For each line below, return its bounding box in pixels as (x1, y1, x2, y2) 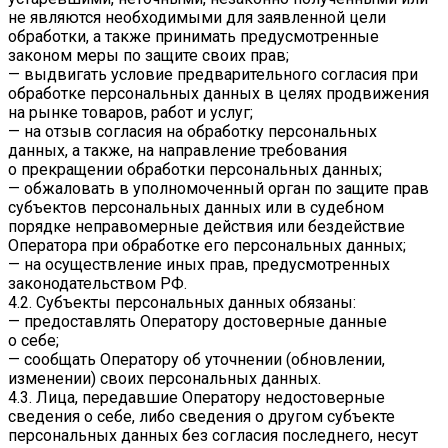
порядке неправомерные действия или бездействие (8, 217, 405, 237)
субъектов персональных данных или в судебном (8, 198, 384, 218)
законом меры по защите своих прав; (8, 46, 289, 66)
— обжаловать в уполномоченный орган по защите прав (8, 179, 429, 199)
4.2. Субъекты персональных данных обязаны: (8, 293, 356, 313)
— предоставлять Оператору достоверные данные (8, 312, 387, 332)
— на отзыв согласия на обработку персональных (8, 122, 377, 142)
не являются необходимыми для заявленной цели (8, 8, 386, 28)
